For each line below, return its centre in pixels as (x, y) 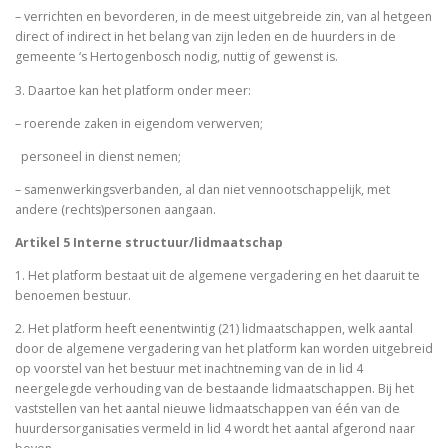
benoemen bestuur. (74, 296)
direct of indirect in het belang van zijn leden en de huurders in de (205, 37)
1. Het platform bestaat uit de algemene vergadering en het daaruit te (217, 276)
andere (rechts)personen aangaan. (117, 209)
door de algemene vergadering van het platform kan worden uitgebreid (224, 349)
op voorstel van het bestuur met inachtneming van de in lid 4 (189, 369)
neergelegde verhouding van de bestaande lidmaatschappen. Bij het (214, 389)
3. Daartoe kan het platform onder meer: (134, 90)
